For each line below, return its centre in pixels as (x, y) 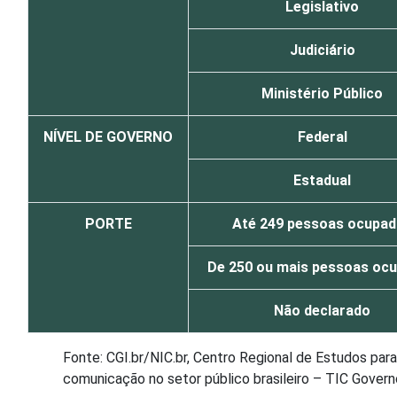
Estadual (322, 180)
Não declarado (322, 311)
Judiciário (322, 50)
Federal (322, 137)
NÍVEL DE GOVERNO (108, 137)
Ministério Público (322, 93)
